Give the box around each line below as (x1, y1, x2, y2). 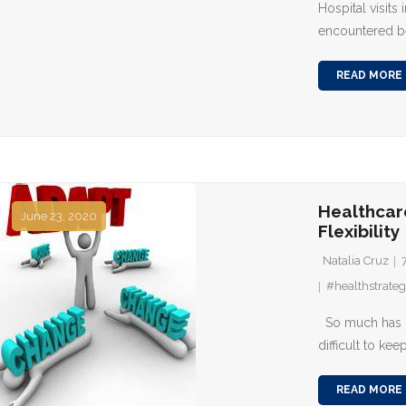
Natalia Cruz (323, 254, 390, 267)
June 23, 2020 (20, 209, 97, 223)
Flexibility (318, 221, 401, 241)
